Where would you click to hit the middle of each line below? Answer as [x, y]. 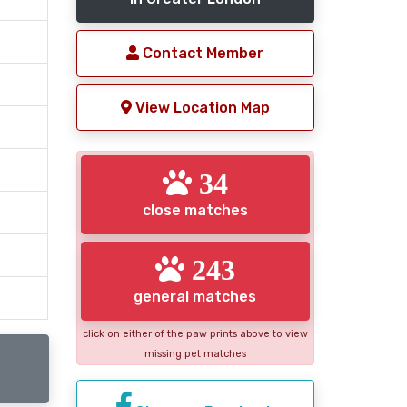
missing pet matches [195, 353]
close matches [195, 211]
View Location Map [200, 107]
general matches [195, 296]
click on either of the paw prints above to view [195, 333]
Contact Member [202, 53]
